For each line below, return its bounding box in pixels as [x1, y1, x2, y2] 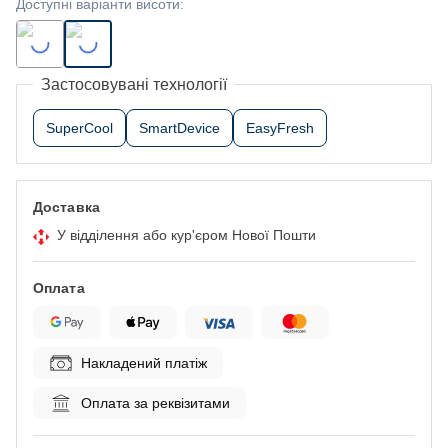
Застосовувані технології [41, 76, 227, 93]
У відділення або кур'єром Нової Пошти [57, 227, 316, 243]
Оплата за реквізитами [81, 394, 230, 411]
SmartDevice [139, 120, 220, 136]
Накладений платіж [81, 354, 207, 371]
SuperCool [46, 120, 113, 136]
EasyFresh [246, 120, 314, 136]
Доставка [33, 199, 100, 215]
